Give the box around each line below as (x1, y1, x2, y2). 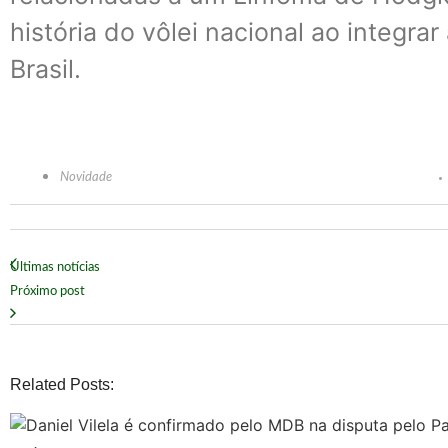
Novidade (60, 170, 112, 184)
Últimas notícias (10, 260, 100, 274)
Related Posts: (10, 375, 114, 393)
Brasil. (10, 54, 81, 85)
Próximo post (10, 284, 85, 298)
